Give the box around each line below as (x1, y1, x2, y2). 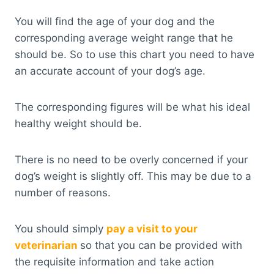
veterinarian (15, 239, 78, 252)
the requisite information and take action (15, 256, 214, 268)
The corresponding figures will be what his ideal (15, 101, 250, 114)
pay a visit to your (106, 223, 198, 235)
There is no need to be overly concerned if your (15, 154, 248, 166)
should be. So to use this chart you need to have (15, 48, 254, 61)
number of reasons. (15, 187, 111, 199)
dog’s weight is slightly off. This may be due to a (15, 170, 251, 183)
